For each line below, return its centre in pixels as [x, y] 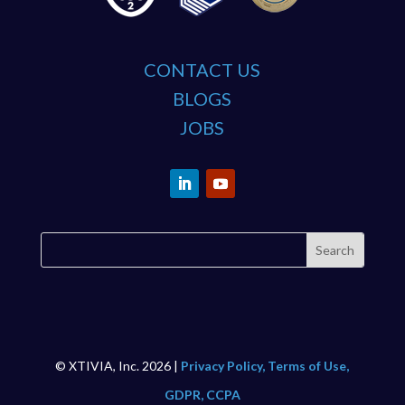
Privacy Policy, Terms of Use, [265, 366]
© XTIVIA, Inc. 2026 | [118, 366]
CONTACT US [202, 70]
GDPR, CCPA [202, 395]
